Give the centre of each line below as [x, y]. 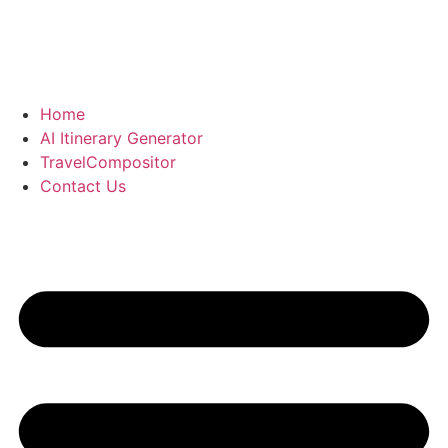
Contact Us [83, 186]
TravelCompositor [108, 162]
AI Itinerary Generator [121, 138]
